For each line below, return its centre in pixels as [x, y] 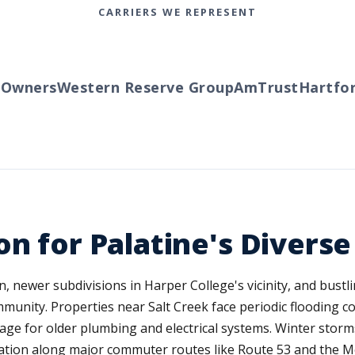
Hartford [315, 87]
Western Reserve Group [129, 87]
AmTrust [250, 87]
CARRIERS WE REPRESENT [177, 12]
